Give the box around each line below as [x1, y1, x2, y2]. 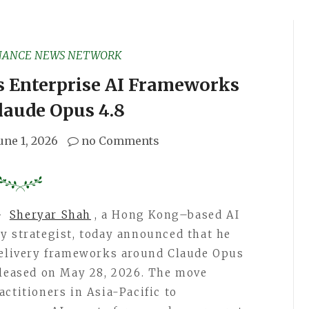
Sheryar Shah [9, 208, 92, 221]
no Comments [79, 134, 160, 148]
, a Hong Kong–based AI [94, 208, 240, 221]
